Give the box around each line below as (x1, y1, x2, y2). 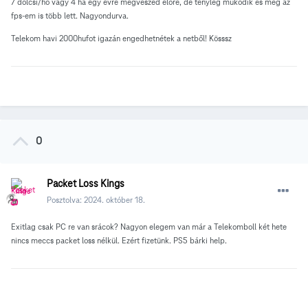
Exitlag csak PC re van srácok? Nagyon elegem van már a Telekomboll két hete (11, 221, 287, 232)
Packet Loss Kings (47, 177, 124, 190)
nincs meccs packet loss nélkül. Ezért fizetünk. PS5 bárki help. (11, 235, 229, 246)
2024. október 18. (84, 195, 145, 206)
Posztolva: (47, 195, 84, 206)
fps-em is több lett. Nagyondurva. (11, 10, 129, 21)
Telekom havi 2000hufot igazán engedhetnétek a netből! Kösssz (11, 33, 232, 44)
